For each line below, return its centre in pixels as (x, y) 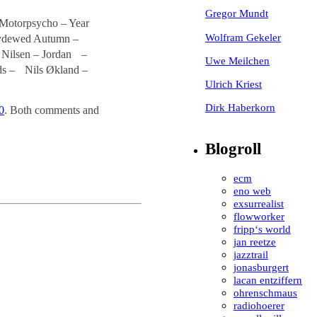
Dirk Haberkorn (240, 108)
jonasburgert (261, 267)
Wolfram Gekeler (243, 37)
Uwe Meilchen (237, 60)
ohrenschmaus (265, 292)
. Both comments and (52, 110)
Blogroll (233, 149)
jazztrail (251, 254)
